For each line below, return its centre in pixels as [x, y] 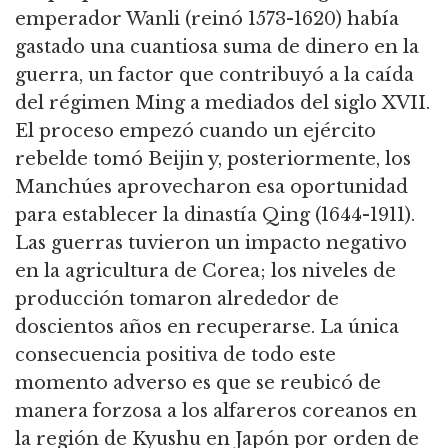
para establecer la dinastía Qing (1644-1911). [215, 215]
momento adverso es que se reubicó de [198, 383]
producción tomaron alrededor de [177, 299]
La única [357, 327]
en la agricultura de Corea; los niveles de [205, 271]
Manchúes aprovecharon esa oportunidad [211, 187]
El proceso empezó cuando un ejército [195, 131]
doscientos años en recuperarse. [165, 327]
